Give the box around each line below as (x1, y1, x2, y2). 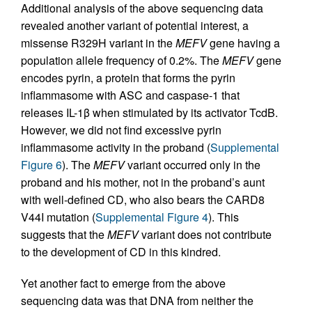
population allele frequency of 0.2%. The (21, 52, 222, 68)
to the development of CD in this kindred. (21, 244, 221, 260)
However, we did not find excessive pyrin (21, 122, 221, 138)
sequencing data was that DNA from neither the (21, 292, 253, 309)
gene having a (207, 35, 280, 51)
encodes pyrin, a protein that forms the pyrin (21, 70, 235, 86)
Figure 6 (21, 157, 62, 173)
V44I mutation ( (21, 209, 95, 225)
